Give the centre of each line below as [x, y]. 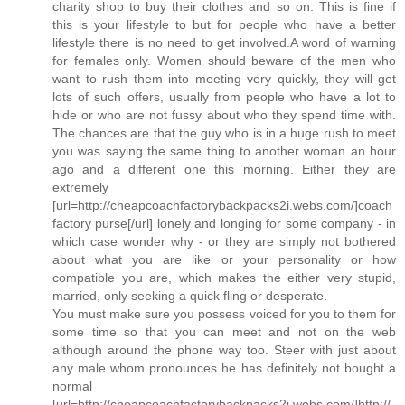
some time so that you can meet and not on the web [224, 331]
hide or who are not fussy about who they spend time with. [224, 114]
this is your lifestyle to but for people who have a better [224, 24]
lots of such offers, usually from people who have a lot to [224, 96]
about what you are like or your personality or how [224, 259]
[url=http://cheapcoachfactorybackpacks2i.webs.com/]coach [222, 205]
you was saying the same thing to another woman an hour [224, 151]
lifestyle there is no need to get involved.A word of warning [224, 42]
